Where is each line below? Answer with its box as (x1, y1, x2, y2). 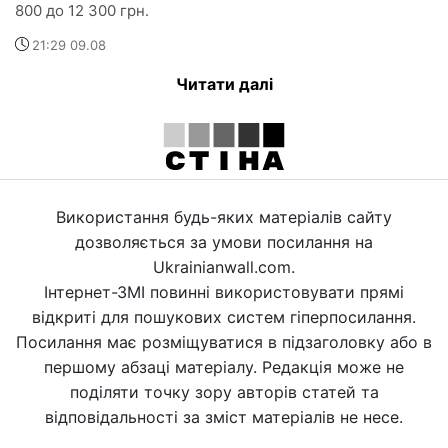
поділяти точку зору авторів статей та (69, 382, 379, 403)
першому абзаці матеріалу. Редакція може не (44, 357, 404, 378)
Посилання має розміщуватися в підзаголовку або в (16, 332, 432, 353)
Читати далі (175, 74, 273, 95)
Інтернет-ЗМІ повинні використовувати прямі (44, 282, 404, 303)
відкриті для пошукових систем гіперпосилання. (32, 307, 416, 328)
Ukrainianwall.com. (153, 257, 295, 278)
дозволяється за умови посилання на (75, 232, 373, 253)
